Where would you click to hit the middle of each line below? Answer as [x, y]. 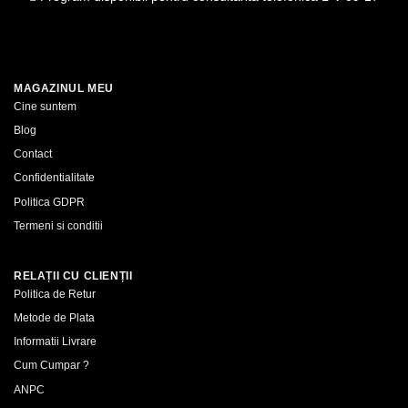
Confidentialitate [54, 178]
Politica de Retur [55, 294]
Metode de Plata [54, 318]
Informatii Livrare [55, 342]
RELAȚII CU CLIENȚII [73, 275]
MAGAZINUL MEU [64, 88]
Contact [33, 154]
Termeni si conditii [58, 225]
